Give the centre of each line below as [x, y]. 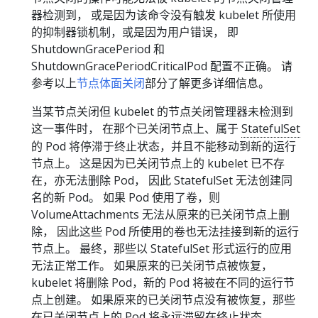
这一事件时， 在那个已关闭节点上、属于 [136, 129]
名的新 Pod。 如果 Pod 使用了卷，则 [126, 198]
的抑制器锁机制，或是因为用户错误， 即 [135, 32]
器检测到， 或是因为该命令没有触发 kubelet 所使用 [164, 15]
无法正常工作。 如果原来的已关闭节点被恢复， [152, 266]
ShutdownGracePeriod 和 [98, 49]
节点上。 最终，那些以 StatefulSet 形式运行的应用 [161, 249]
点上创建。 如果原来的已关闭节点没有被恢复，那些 [163, 300]
